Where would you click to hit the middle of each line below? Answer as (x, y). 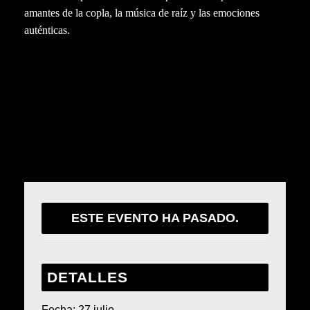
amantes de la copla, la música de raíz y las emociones (142, 12)
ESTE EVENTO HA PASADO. (155, 218)
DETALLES (88, 277)
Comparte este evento (121, 107)
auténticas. (47, 30)
